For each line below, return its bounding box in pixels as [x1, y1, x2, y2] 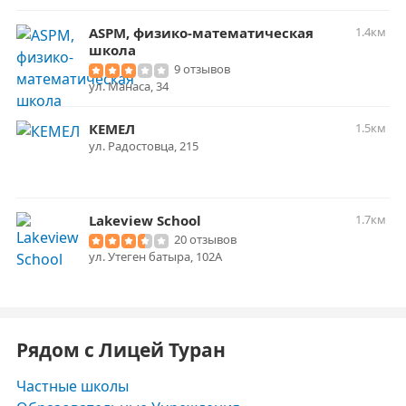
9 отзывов [174, 61, 230, 77]
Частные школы [16, 376, 129, 396]
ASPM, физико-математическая [89, 24, 314, 42]
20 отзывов [174, 231, 237, 247]
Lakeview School [89, 211, 201, 229]
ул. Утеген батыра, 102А [89, 248, 222, 265]
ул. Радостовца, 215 [89, 138, 198, 154]
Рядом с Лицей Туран [16, 337, 226, 362]
